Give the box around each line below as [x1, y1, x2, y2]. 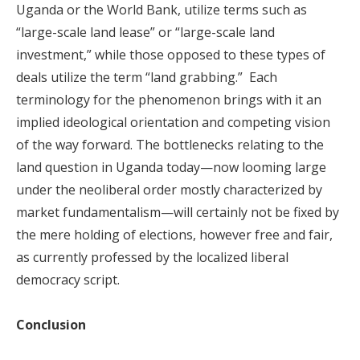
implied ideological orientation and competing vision [16, 113, 330, 131]
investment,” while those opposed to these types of [16, 46, 325, 63]
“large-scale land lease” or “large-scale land [16, 23, 275, 41]
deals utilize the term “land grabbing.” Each [16, 68, 277, 86]
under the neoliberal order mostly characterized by [16, 181, 322, 198]
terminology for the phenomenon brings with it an [16, 91, 321, 108]
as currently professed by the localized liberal [16, 248, 288, 266]
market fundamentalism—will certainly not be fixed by [16, 203, 339, 221]
